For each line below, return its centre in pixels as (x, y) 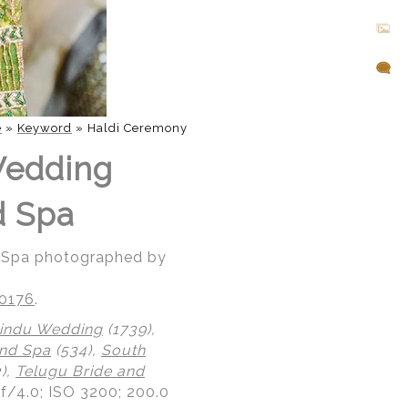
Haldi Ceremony (138, 128)
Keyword (45, 128)
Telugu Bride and (80, 371)
